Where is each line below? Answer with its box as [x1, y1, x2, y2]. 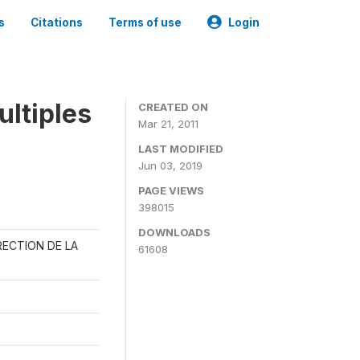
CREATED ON [138, 100, 208, 113]
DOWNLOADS [138, 226, 211, 239]
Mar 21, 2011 [138, 117, 198, 130]
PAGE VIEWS [138, 184, 204, 197]
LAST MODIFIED [138, 142, 223, 155]
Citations [31, 16, 83, 29]
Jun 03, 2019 [138, 159, 202, 172]
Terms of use [108, 16, 182, 29]
